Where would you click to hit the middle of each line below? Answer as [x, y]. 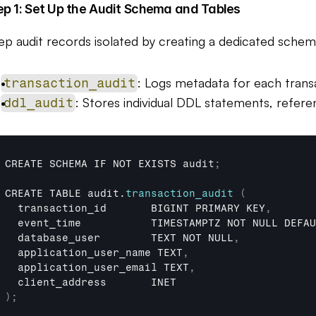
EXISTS [160, 164]
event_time [84, 223]
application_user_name [87, 253]
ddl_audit [38, 103]
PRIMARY [221, 208]
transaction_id [84, 208]
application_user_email [91, 268]
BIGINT [173, 208]
